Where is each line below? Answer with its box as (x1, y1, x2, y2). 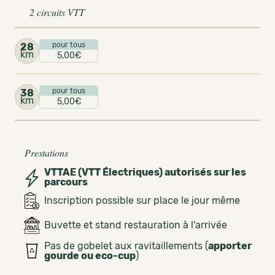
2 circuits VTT (29, 6, 85, 18)
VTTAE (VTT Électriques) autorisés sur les (44, 166, 246, 178)
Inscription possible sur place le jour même (44, 195, 240, 206)
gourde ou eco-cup (44, 250, 136, 261)
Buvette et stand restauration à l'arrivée (44, 219, 227, 231)
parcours (44, 176, 88, 188)
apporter (208, 240, 252, 252)
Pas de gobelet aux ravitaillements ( (44, 240, 208, 252)
